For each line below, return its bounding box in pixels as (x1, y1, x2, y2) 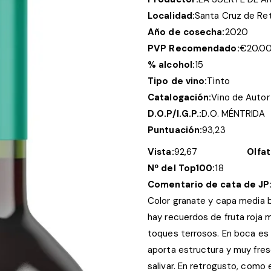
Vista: (148, 145, 174, 158)
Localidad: (148, 9, 195, 22)
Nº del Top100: (148, 162, 215, 174)
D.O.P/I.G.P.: (148, 107, 202, 120)
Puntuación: (148, 123, 203, 136)
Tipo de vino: (148, 74, 207, 87)
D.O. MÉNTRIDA (201, 107, 265, 120)
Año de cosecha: (148, 25, 225, 38)
